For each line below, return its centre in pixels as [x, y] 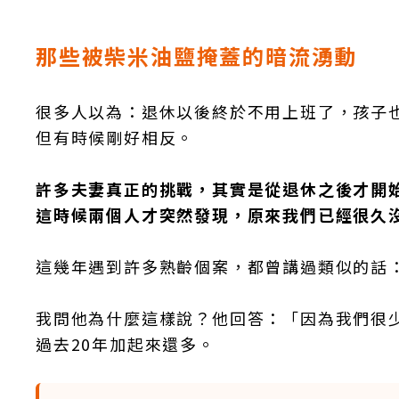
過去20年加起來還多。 [126, 344]
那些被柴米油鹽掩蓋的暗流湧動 [197, 56]
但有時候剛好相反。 [115, 137]
